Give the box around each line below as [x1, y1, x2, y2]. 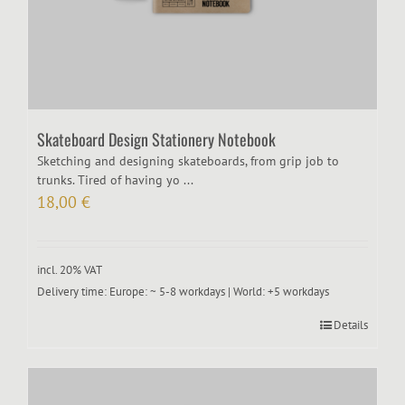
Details [334, 317, 368, 334]
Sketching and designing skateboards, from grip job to [37, 153, 339, 170]
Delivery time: [37, 284, 109, 299]
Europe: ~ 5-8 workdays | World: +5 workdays [109, 284, 329, 299]
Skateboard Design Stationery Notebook [37, 127, 276, 152]
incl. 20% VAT [37, 262, 102, 278]
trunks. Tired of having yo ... [37, 172, 193, 189]
